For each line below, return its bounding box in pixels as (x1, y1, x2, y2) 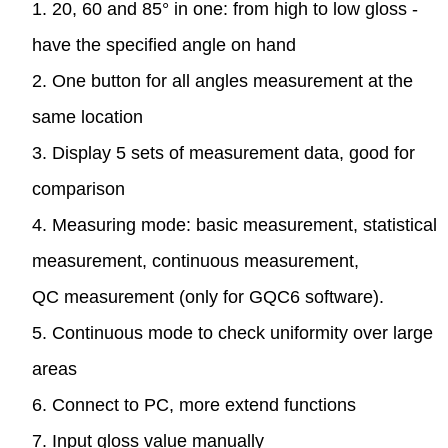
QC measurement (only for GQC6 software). (32, 286, 384, 307)
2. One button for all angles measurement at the (32, 70, 413, 91)
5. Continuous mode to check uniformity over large (32, 322, 433, 343)
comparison (32, 178, 125, 199)
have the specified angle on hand (32, 34, 296, 55)
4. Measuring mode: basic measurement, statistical (32, 214, 437, 235)
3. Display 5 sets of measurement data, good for (32, 142, 415, 163)
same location (32, 106, 143, 127)
